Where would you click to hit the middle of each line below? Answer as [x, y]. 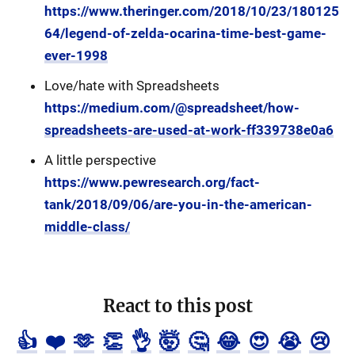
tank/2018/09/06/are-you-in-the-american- [178, 204]
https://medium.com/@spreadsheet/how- [172, 108]
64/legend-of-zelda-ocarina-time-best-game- [185, 33]
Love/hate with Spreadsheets [132, 86]
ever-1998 [76, 55]
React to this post [177, 306]
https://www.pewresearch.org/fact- [152, 182]
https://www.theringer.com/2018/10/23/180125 [192, 11]
